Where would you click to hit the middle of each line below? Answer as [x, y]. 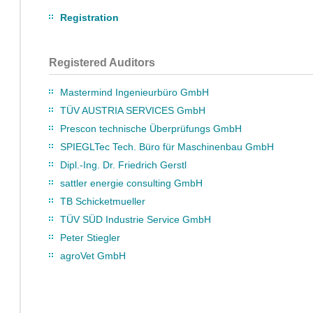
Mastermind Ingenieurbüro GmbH [134, 92]
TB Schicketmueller [103, 201]
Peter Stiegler [90, 238]
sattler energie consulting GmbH [131, 183]
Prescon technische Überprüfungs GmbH [151, 129]
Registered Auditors [102, 63]
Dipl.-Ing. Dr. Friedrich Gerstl [123, 165]
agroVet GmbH [93, 256]
